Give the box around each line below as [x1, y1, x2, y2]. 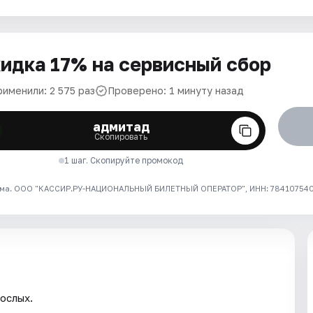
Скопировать [94, 131, 148, 142]
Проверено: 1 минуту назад [108, 85, 244, 96]
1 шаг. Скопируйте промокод [64, 155, 184, 166]
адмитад [92, 119, 150, 134]
